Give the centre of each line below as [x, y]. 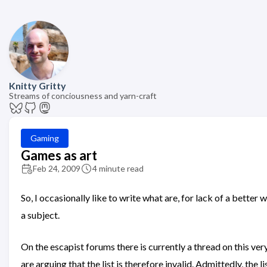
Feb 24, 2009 [57, 168]
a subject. [40, 215]
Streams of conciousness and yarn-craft [83, 96]
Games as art [59, 155]
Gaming [45, 138]
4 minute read [118, 168]
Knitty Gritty [38, 86]
